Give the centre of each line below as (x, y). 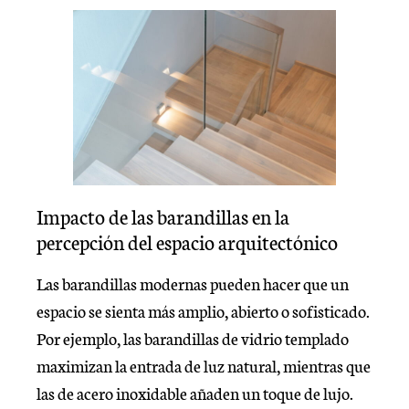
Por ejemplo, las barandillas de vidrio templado (193, 337)
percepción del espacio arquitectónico (187, 241)
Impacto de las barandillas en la (163, 215)
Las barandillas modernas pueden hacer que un (193, 283)
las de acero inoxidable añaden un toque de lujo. (195, 392)
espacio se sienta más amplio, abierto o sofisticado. (203, 310)
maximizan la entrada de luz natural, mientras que (204, 365)
